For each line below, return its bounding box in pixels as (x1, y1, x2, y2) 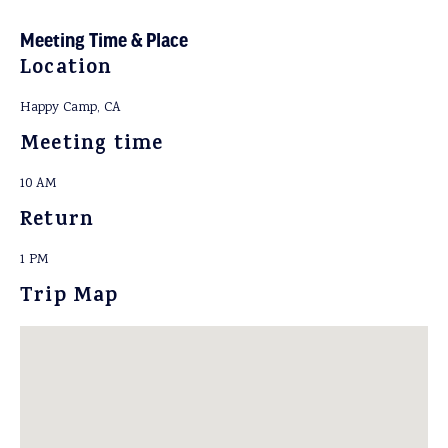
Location (20, 53, 113, 86)
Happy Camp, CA (20, 98, 121, 118)
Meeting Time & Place (20, 30, 188, 50)
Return (20, 205, 95, 238)
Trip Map (20, 281, 119, 314)
